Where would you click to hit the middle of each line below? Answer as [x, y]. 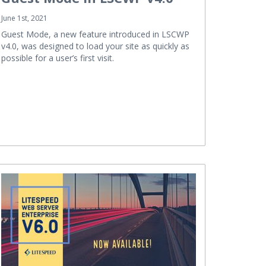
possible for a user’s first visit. [58, 58]
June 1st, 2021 [24, 18]
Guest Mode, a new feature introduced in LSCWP [95, 34]
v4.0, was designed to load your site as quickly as [95, 46]
